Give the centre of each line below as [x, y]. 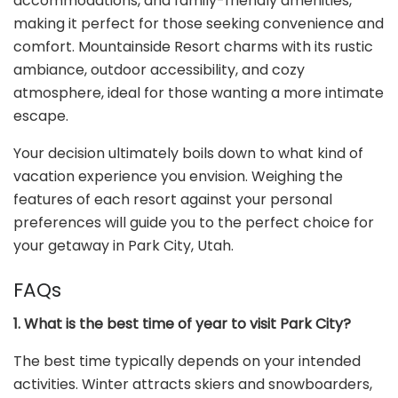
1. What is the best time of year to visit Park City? [182, 324]
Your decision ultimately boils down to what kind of [188, 154]
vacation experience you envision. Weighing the [178, 177]
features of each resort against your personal [173, 200]
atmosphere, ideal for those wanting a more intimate [199, 93]
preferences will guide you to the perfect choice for [194, 223]
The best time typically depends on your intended [187, 362]
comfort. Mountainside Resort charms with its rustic [193, 47]
